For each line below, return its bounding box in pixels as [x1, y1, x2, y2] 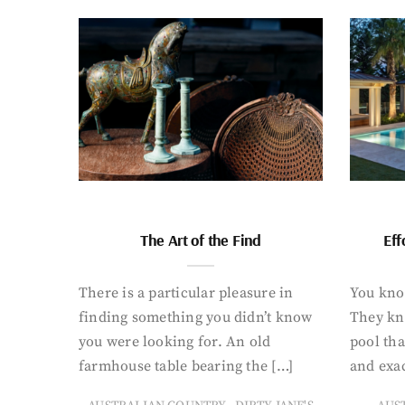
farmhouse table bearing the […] [79, 356, 293, 375]
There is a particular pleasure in [79, 283, 294, 302]
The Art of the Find [140, 229, 261, 250]
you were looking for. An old [79, 332, 271, 351]
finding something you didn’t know [79, 307, 313, 326]
